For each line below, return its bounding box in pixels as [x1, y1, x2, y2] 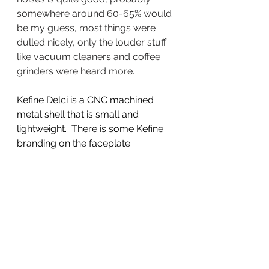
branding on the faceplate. [17, 137, 134, 149]
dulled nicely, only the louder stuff [17, 36, 169, 48]
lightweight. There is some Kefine [17, 122, 166, 134]
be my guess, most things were [17, 22, 158, 34]
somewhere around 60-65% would [17, 7, 174, 19]
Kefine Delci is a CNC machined [17, 94, 156, 106]
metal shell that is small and [17, 108, 141, 120]
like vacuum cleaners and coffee [17, 50, 163, 62]
